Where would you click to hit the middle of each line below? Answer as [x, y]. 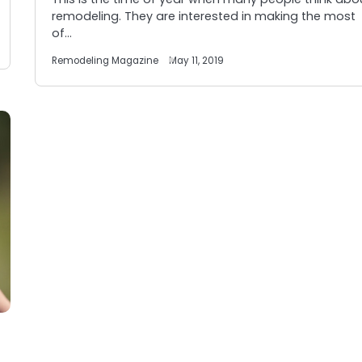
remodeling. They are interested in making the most [204, 16]
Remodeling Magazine [105, 61]
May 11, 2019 [197, 61]
